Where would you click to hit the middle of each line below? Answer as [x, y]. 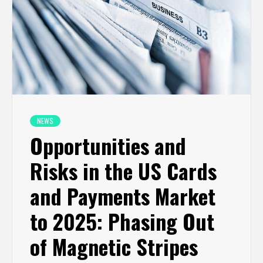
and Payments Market [123, 195]
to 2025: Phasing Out [122, 221]
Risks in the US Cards [123, 170]
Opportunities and [108, 145]
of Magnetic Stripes [114, 246]
